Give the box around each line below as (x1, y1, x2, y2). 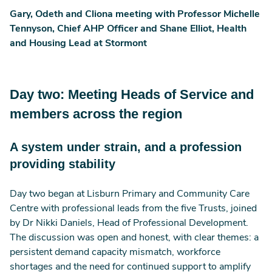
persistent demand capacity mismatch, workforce (10, 248, 220, 257)
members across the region (10, 106, 186, 121)
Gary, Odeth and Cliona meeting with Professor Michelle (10, 10, 260, 19)
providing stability (10, 157, 119, 171)
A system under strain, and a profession (10, 140, 242, 154)
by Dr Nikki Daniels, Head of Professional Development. (10, 219, 248, 228)
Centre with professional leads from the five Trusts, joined (10, 204, 257, 214)
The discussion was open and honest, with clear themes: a (10, 233, 259, 243)
